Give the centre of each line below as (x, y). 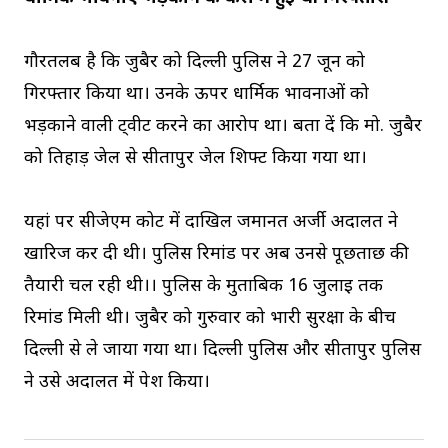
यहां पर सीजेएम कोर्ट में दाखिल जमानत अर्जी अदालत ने (211, 222)
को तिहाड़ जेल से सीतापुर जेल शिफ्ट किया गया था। (195, 158)
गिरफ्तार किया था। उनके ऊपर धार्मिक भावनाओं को (196, 94)
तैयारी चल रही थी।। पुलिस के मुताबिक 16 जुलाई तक (203, 286)
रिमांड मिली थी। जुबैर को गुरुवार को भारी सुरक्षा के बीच (210, 318)
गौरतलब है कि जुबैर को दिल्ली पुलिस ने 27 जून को (194, 62)
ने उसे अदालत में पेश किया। (117, 382)
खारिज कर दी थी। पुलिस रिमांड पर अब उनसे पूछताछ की (216, 254)
